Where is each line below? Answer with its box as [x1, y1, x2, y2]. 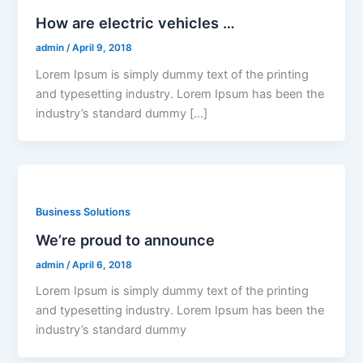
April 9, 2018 [72, 42, 133, 54]
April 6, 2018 [72, 258, 133, 271]
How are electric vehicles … [36, 14, 236, 32]
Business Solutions [36, 205, 131, 218]
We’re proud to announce [36, 230, 216, 249]
